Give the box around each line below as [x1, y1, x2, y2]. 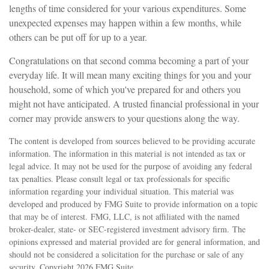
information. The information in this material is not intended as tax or [9, 148, 246, 159]
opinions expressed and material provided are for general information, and [9, 236, 260, 247]
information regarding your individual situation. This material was [9, 186, 234, 197]
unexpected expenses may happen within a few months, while [9, 16, 241, 29]
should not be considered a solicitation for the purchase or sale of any [9, 249, 244, 260]
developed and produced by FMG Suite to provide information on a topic [9, 198, 258, 210]
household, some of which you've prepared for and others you [9, 83, 241, 95]
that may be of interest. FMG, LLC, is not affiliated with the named [9, 211, 240, 222]
